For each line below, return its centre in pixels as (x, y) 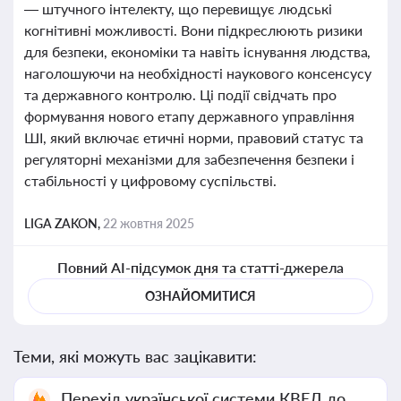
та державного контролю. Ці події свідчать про (180, 94)
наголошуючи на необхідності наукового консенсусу (198, 73)
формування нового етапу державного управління (189, 116)
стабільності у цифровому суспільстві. (150, 180)
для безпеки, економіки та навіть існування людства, (198, 51)
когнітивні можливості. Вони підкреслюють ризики (193, 30)
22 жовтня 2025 (149, 223)
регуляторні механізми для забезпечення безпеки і (189, 159)
